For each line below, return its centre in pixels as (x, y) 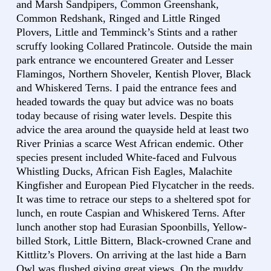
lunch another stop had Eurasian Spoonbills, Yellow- (132, 227)
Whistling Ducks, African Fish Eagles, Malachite (124, 171)
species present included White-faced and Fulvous (126, 157)
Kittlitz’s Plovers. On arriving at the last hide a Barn (131, 254)
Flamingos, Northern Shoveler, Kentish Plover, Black (134, 73)
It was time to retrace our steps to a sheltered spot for (133, 199)
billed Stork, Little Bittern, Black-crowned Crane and (134, 240)
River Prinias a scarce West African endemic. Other (130, 143)
